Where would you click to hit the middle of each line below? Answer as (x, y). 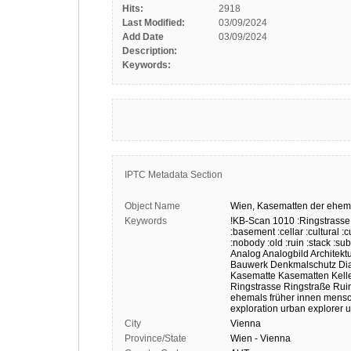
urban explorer (312, 309)
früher (282, 298)
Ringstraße (307, 287)
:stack (318, 243)
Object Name (152, 206)
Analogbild (286, 254)
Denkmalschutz (303, 265)
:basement (253, 232)
